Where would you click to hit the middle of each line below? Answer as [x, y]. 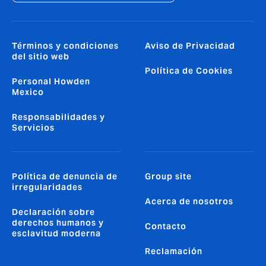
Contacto [166, 227]
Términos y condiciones [65, 46]
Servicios [33, 128]
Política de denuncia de [65, 177]
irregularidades [47, 187]
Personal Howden [51, 82]
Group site [168, 177]
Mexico [28, 92]
